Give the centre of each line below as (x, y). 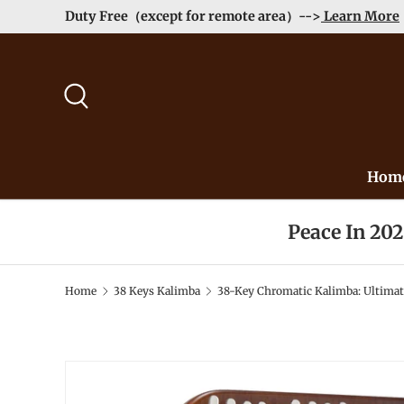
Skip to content (129, 33)
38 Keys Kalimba (156, 291)
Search (97, 121)
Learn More (360, 16)
